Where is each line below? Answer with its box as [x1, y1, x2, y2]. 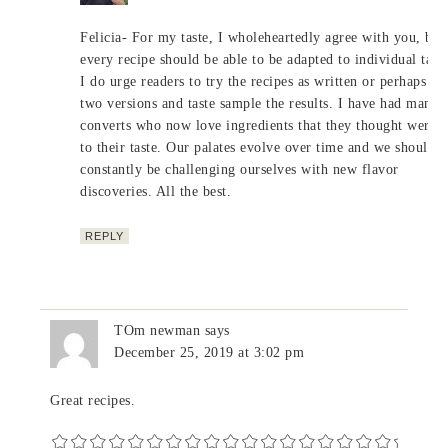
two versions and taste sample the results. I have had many [80, 95, 440, 111]
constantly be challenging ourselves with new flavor [80, 161, 399, 177]
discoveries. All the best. [80, 183, 232, 199]
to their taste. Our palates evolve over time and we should [80, 139, 436, 155]
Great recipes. [50, 392, 136, 408]
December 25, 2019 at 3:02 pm [114, 344, 305, 360]
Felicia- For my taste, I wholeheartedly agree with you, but [80, 29, 445, 45]
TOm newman [114, 322, 201, 338]
